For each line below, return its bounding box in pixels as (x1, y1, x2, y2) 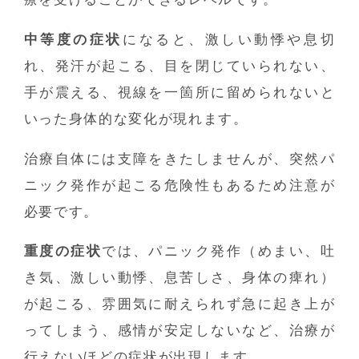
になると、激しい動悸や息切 (123, 32, 336, 48)
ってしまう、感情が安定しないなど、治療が (23, 323, 336, 339)
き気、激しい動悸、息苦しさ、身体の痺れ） (23, 270, 336, 286)
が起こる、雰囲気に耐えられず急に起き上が (23, 296, 336, 313)
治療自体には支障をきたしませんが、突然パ (23, 151, 336, 167)
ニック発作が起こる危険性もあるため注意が (23, 177, 336, 193)
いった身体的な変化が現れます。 (23, 111, 248, 127)
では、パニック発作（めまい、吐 (102, 244, 336, 260)
